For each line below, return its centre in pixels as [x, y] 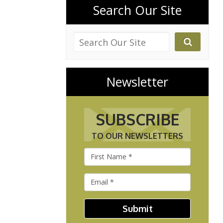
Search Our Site [137, 10]
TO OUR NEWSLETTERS [137, 136]
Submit [137, 208]
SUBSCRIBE [137, 119]
